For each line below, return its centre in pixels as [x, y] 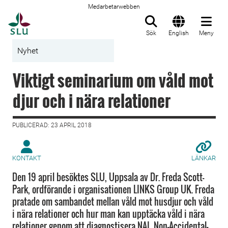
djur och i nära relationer [92, 101]
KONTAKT [27, 158]
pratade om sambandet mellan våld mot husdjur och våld [113, 202]
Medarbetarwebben [114, 7]
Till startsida [56, 18]
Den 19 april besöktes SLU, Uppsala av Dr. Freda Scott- [108, 177]
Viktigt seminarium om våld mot [113, 80]
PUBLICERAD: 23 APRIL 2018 [52, 125]
